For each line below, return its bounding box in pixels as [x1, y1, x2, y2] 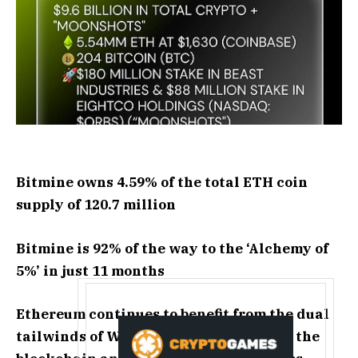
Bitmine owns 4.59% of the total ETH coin [16, 173, 308, 192]
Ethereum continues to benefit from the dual [16, 304, 329, 323]
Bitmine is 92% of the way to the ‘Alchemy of [16, 239, 328, 257]
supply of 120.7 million [16, 196, 176, 214]
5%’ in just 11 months [16, 261, 165, 280]
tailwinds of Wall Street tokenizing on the [16, 327, 320, 345]
